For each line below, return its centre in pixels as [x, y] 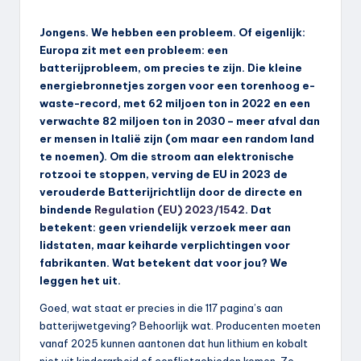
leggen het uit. [80, 280]
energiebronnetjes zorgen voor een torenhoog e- [177, 85]
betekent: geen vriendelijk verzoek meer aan [165, 227]
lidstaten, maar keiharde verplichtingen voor [165, 245]
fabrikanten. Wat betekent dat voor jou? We [164, 262]
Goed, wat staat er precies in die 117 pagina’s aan [161, 307]
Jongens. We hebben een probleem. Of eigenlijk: [172, 32]
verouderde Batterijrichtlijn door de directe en [171, 191]
